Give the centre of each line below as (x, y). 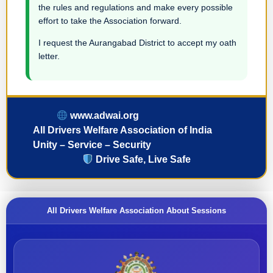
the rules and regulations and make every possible (136, 7)
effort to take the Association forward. (110, 20)
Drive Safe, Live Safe (142, 160)
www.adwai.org (104, 116)
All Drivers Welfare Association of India (122, 130)
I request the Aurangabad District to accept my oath (137, 43)
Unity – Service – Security (92, 145)
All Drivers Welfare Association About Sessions (136, 211)
